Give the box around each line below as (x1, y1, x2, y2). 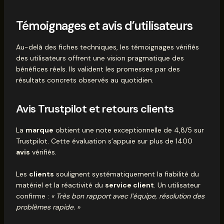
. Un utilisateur (153, 180, 200, 190)
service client (104, 180, 154, 190)
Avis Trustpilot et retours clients (15, 101, 174, 116)
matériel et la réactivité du (15, 180, 105, 190)
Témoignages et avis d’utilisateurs (15, 17, 192, 33)
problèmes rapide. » (15, 202, 80, 212)
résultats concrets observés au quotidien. (15, 75, 153, 85)
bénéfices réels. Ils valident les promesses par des (15, 64, 180, 74)
